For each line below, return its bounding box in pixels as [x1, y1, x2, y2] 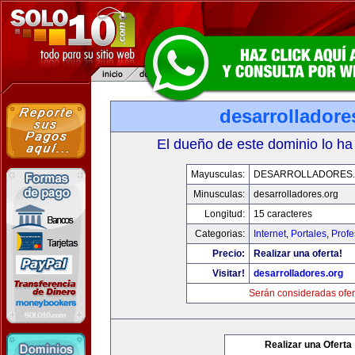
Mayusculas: [191, 169, 245, 180]
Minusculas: [193, 189, 245, 200]
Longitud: [204, 208, 245, 219]
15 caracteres [254, 208, 312, 219]
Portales [291, 228, 326, 239]
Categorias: [195, 228, 245, 239]
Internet [254, 228, 286, 239]
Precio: [212, 248, 245, 259]
